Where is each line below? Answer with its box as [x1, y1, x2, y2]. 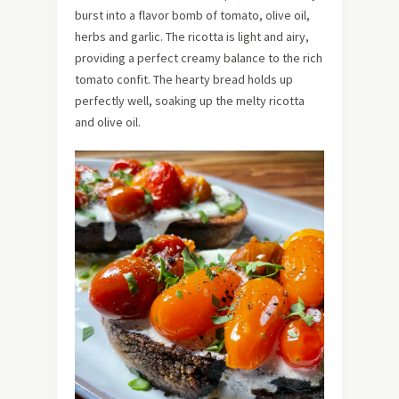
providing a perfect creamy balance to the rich [75, 50, 322, 67]
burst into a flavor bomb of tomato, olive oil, [75, 7, 310, 24]
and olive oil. [75, 114, 141, 131]
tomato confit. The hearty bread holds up [75, 71, 293, 88]
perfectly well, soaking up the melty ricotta [75, 93, 305, 110]
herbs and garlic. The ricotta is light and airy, [75, 28, 309, 45]
